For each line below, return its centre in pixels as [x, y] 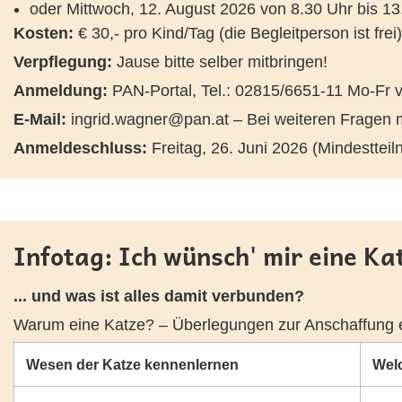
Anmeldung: [61, 91]
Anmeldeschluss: [80, 148]
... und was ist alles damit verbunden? [159, 296]
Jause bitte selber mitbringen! [220, 62]
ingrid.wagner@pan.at [150, 119]
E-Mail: [40, 119]
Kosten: [46, 33]
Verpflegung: [63, 62]
